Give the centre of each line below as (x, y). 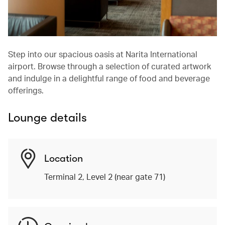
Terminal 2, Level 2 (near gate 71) (105, 177)
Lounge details (47, 118)
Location (64, 159)
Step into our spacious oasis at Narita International (103, 54)
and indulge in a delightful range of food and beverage (109, 78)
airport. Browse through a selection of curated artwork (109, 66)
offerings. (26, 90)
